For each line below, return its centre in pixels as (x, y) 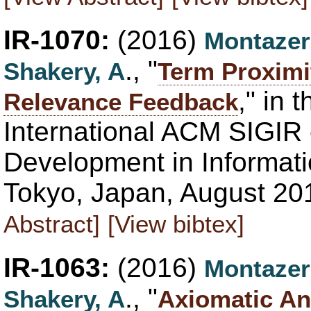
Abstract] (52, 224)
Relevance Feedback (121, 101)
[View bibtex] (176, 224)
